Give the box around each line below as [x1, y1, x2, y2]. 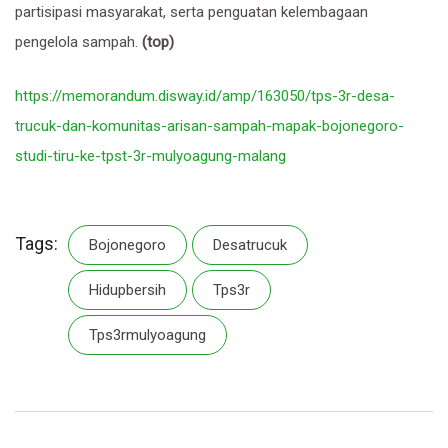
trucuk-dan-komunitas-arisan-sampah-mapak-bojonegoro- [15, 117, 404, 136]
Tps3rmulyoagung [89, 326, 206, 345]
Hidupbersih [89, 281, 166, 300]
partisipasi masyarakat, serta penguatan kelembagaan [15, 3, 368, 22]
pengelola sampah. [15, 33, 142, 52]
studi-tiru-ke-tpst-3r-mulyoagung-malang [15, 147, 286, 166]
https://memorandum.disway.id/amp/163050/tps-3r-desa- [15, 87, 395, 106]
